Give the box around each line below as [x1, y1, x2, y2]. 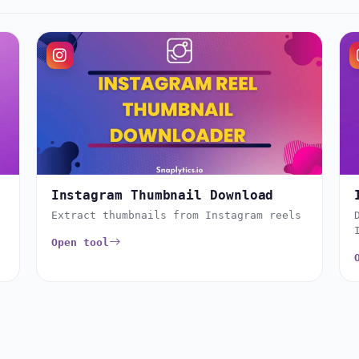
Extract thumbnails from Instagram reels [50, 209, 301, 222]
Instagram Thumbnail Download [50, 188, 274, 204]
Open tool [50, 236, 109, 249]
